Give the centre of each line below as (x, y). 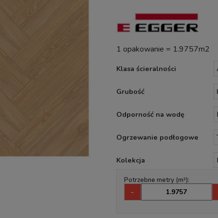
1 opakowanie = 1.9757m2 (163, 49)
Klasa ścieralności (146, 68)
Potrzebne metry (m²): (156, 180)
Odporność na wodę (150, 114)
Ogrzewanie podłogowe (157, 137)
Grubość (130, 91)
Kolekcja (130, 160)
